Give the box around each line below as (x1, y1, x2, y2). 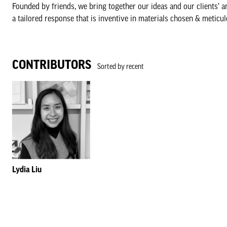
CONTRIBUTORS (12, 58, 91, 71)
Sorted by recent (91, 62, 144, 70)
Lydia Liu (12, 165, 42, 174)
